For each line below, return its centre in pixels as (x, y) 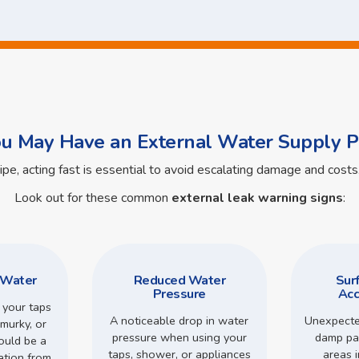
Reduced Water (179, 281)
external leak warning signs (257, 198)
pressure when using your (179, 337)
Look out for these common (93, 198)
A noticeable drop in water (179, 320)
